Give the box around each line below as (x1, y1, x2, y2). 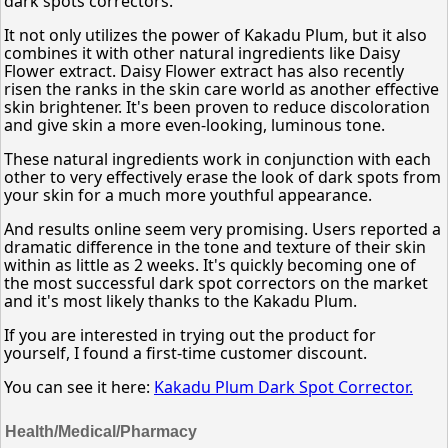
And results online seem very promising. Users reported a (4, 218, 441, 240)
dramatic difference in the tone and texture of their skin (4, 236, 426, 258)
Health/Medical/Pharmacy (5, 423, 197, 440)
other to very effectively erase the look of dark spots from (4, 166, 441, 188)
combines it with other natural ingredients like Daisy (4, 42, 400, 64)
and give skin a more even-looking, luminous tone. (4, 114, 385, 136)
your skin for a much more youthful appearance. (4, 184, 372, 206)
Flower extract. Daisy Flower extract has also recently (4, 60, 404, 82)
